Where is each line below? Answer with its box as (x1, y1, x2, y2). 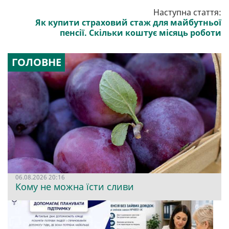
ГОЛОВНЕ (11, 55, 61, 70)
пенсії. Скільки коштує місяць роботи (60, 27, 221, 39)
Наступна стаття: (153, 7, 221, 18)
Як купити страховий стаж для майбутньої (35, 17, 221, 29)
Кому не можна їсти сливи (15, 180, 134, 193)
